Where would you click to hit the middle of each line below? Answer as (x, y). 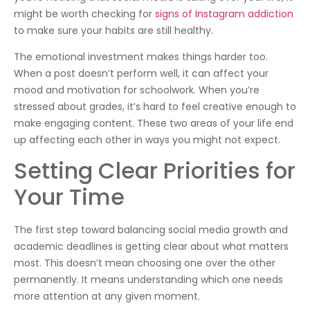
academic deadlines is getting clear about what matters (151, 247)
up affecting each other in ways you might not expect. (147, 139)
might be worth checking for (84, 13)
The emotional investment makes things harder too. (141, 56)
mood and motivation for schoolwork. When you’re (137, 90)
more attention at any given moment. (107, 297)
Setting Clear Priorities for (155, 171)
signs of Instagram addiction (224, 13)
